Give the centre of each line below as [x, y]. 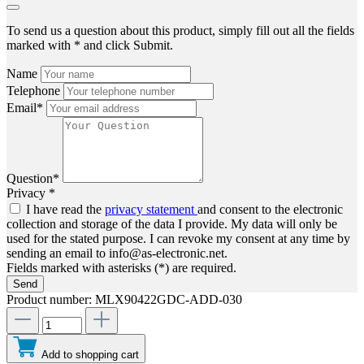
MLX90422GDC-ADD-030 [169, 300]
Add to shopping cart [90, 355]
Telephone [35, 91]
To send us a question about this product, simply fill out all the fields [180, 31]
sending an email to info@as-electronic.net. [117, 253]
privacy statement [151, 210]
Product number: [51, 300]
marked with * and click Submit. [90, 45]
